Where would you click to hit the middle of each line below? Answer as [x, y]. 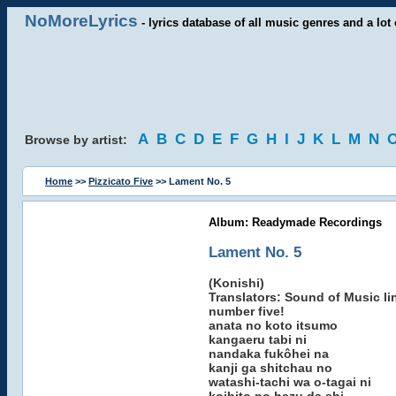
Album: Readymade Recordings [295, 222]
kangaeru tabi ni [257, 339]
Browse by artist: [81, 140]
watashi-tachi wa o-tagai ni [289, 382]
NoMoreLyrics [81, 21]
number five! [246, 311]
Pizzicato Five [121, 181]
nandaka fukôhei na [268, 354]
